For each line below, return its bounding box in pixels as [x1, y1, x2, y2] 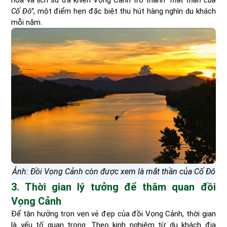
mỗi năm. [11, 17, 43, 27]
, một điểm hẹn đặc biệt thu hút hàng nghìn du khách [33, 6, 216, 16]
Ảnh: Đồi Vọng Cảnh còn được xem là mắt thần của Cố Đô [12, 167, 215, 177]
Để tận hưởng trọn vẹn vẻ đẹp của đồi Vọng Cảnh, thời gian [11, 209, 216, 219]
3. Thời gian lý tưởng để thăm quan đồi [11, 181, 216, 194]
